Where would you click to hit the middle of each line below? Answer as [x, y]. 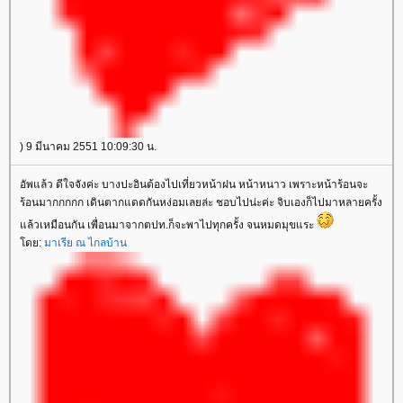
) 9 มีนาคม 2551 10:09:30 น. [88, 147]
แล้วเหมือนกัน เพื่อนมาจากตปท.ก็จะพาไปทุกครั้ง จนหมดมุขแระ [168, 225]
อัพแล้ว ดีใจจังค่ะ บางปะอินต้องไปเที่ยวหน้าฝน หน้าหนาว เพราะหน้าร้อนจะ [194, 184]
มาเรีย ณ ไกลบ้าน [85, 243]
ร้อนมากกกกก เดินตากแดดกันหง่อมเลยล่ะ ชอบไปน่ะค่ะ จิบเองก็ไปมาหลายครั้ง [201, 202]
